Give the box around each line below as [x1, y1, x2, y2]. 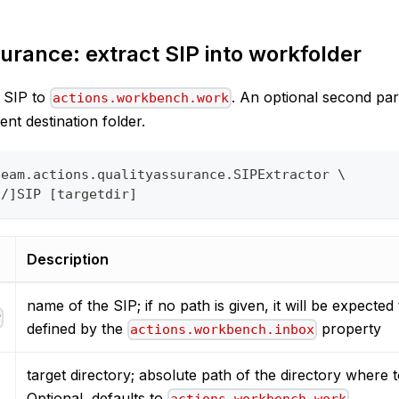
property [317, 320, 382, 338]
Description [27, 250, 109, 269]
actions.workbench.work [53, 90, 230, 107]
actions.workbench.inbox [130, 322, 315, 338]
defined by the [27, 320, 127, 338]
